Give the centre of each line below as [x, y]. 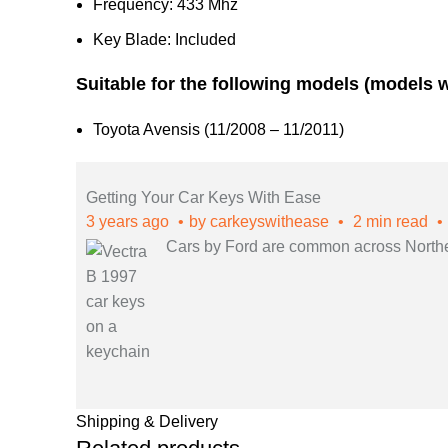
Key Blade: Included [164, 39]
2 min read [390, 221]
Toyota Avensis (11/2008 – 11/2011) [218, 129]
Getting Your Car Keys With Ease [203, 197]
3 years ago [129, 221]
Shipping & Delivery [147, 421]
